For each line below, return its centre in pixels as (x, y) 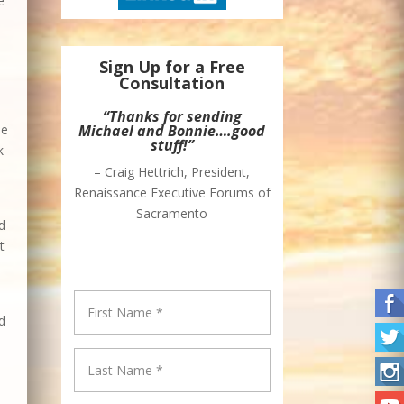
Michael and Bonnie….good (172, 131)
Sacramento (172, 214)
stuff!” (172, 146)
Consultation (172, 83)
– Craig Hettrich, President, (172, 172)
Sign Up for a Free (172, 67)
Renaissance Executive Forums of (172, 193)
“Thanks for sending (172, 117)
